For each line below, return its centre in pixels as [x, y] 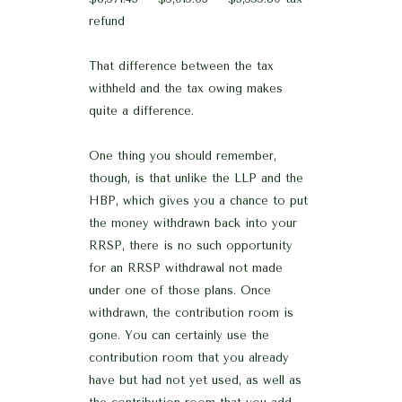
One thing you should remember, [183, 156]
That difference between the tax [181, 66]
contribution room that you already [189, 358]
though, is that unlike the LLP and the [196, 179]
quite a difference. [141, 111]
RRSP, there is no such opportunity [191, 246]
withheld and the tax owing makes [186, 89]
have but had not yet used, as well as [195, 380]
